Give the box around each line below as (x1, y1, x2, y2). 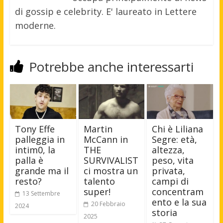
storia (152, 207, 178, 219)
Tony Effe (14, 123, 55, 135)
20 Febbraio (91, 200, 125, 209)
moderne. (14, 19, 56, 32)
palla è (14, 154, 43, 167)
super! (83, 186, 111, 198)
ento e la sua (152, 196, 207, 209)
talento (83, 175, 115, 188)
